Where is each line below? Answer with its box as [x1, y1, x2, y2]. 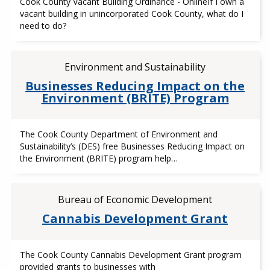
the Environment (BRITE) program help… [19, 152, 178, 164]
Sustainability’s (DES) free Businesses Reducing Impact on [19, 140, 245, 152]
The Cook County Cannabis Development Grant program [19, 249, 242, 260]
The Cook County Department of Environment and [19, 128, 218, 140]
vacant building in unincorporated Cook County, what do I [19, 8, 243, 19]
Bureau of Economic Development [58, 193, 212, 206]
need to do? [19, 20, 66, 31]
